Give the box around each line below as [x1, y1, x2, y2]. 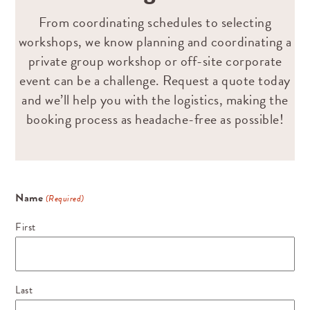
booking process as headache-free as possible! [26, 109, 284, 130]
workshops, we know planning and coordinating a [18, 31, 292, 53]
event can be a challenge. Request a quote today [19, 70, 291, 91]
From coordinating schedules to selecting [39, 12, 271, 33]
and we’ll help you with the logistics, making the [21, 89, 289, 111]
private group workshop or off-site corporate [28, 51, 282, 72]
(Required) [45, 192, 84, 206]
